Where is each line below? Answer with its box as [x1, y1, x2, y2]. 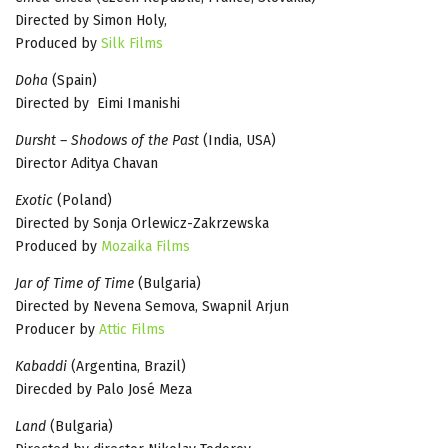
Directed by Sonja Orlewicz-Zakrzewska [15, 214, 269, 232]
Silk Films [101, 34, 163, 52]
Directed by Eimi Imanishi [15, 94, 180, 112]
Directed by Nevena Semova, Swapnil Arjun [15, 297, 289, 315]
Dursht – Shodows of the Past [15, 131, 199, 149]
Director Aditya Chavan [15, 154, 158, 172]
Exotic [15, 191, 53, 209]
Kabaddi [15, 357, 67, 375]
